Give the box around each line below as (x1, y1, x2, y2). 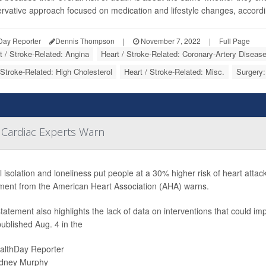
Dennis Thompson (55, 36, 115, 46)
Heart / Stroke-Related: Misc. (123, 66, 224, 77)
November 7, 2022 (138, 36, 201, 46)
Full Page (218, 36, 250, 46)
